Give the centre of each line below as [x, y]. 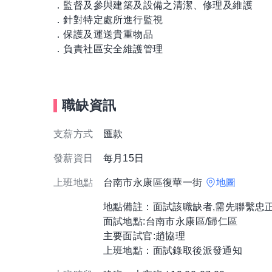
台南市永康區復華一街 [154, 183]
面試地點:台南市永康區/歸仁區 [170, 222]
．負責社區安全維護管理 [108, 49]
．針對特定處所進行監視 [108, 20]
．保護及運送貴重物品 [103, 35]
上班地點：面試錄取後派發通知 [173, 251]
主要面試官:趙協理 [144, 236]
